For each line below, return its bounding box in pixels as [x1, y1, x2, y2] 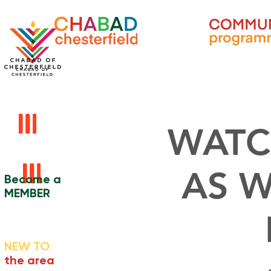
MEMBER [4, 186, 50, 200]
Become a [4, 172, 61, 186]
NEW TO [4, 239, 50, 253]
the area [4, 253, 54, 267]
